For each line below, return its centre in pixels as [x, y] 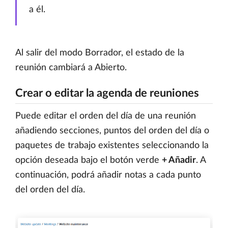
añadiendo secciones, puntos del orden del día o [112, 131]
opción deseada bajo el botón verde [89, 160]
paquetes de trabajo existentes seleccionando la [112, 145]
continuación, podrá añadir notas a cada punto [108, 175]
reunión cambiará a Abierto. [71, 67]
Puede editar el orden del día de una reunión [106, 116]
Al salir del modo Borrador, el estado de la [100, 53]
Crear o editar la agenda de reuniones [107, 93]
